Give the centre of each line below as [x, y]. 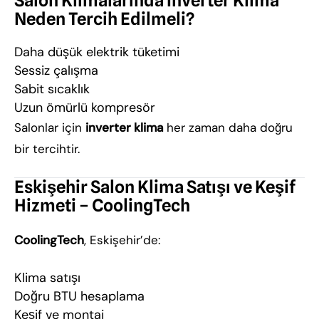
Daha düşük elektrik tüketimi [97, 52]
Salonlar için [50, 127]
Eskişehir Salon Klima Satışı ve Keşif [155, 187]
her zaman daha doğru [228, 127]
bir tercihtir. [47, 149]
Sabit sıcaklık [52, 89]
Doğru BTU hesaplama [79, 296]
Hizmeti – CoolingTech [102, 205]
